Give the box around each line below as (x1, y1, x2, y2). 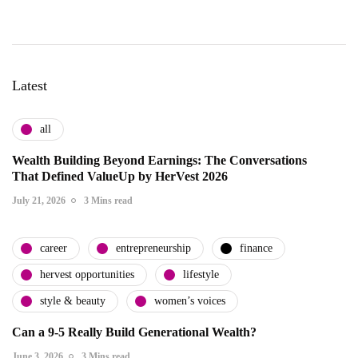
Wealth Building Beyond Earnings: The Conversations (12, 153, 307, 167)
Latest (12, 77, 47, 93)
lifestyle (183, 268, 219, 281)
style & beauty (40, 295, 105, 308)
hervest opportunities (40, 268, 134, 281)
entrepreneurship (116, 242, 191, 255)
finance (240, 242, 272, 255)
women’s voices (154, 295, 225, 308)
